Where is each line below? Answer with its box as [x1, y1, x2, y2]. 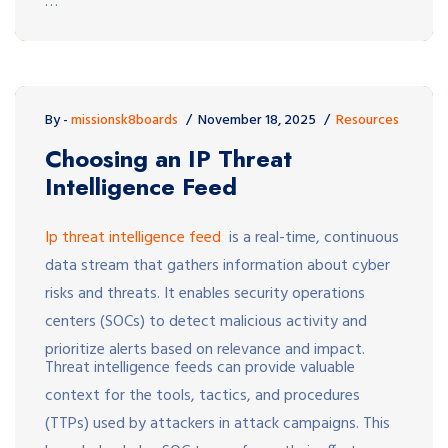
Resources [336, 108, 399, 132]
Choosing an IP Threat [45, 140, 292, 176]
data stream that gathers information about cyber [45, 252, 390, 279]
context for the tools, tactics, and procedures [45, 382, 360, 409]
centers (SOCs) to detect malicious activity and [45, 308, 367, 335]
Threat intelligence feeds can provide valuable [45, 354, 355, 381]
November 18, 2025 [198, 108, 316, 132]
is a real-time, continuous [221, 224, 399, 251]
